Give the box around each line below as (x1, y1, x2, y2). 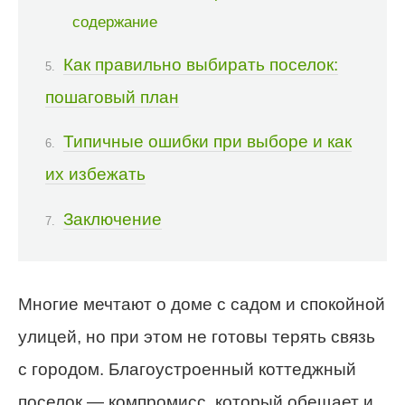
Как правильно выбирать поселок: (63, 55, 338, 75)
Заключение (63, 209, 162, 229)
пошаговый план (45, 88, 179, 108)
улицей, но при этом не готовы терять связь (18, 327, 375, 347)
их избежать (45, 165, 146, 184)
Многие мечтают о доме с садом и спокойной (18, 295, 385, 315)
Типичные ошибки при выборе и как (63, 132, 352, 152)
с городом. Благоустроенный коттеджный (18, 360, 356, 380)
